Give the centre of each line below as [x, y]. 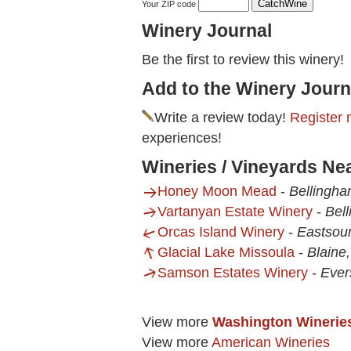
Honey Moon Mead [217, 192]
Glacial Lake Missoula [226, 253]
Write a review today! [222, 118]
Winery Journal [207, 31]
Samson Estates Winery [233, 273]
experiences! [182, 138]
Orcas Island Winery [221, 232]
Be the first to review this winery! [243, 60]
